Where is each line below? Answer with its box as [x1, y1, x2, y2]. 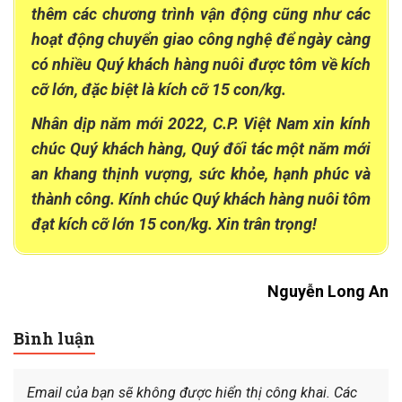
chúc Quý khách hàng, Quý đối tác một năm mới [31, 139, 371, 159]
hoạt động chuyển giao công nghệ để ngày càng [31, 30, 371, 49]
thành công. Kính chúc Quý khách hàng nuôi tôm [31, 189, 371, 209]
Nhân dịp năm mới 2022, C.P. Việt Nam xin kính [31, 114, 371, 134]
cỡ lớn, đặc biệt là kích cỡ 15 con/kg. [31, 80, 286, 100]
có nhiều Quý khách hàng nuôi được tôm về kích [31, 55, 371, 74]
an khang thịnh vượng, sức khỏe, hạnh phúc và [31, 164, 371, 184]
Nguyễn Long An [267, 282, 389, 301]
